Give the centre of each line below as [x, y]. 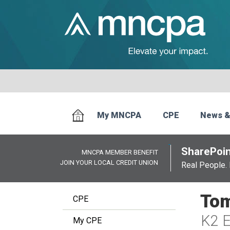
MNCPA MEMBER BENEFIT [120, 152]
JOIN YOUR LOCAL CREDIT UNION [109, 162]
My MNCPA [119, 116]
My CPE [87, 221]
